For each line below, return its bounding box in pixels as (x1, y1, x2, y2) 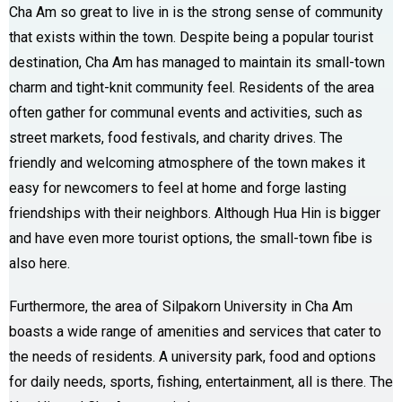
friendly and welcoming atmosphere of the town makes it (9, 153, 365, 171)
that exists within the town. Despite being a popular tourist (9, 28, 373, 46)
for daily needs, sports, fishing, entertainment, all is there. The (9, 372, 393, 390)
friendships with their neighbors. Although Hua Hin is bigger (9, 204, 380, 222)
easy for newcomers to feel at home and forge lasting (9, 179, 346, 197)
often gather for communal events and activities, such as (9, 103, 363, 121)
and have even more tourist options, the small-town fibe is (9, 229, 372, 247)
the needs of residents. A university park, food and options (9, 347, 376, 365)
